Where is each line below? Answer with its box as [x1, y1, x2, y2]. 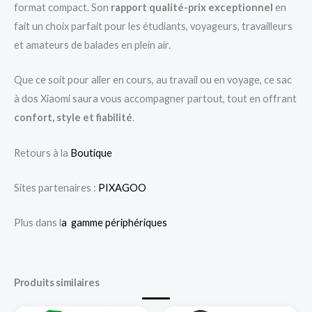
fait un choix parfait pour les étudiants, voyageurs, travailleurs [14, 19, 292, 32]
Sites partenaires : [14, 181, 98, 194]
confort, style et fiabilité [14, 111, 132, 124]
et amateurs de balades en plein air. [14, 38, 171, 51]
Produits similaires [14, 276, 100, 288]
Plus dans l [14, 217, 61, 229]
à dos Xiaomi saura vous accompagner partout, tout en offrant [14, 93, 297, 105]
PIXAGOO [98, 181, 146, 194]
